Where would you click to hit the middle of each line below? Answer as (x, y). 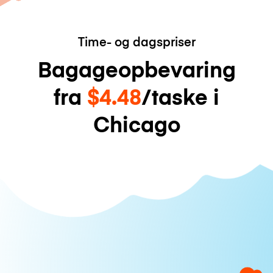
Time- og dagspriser (136, 41)
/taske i (180, 96)
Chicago (136, 124)
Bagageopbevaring (136, 69)
